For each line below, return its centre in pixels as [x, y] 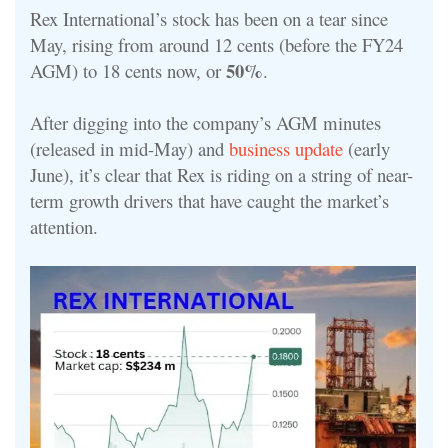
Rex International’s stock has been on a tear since [209, 18]
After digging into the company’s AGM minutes [205, 122]
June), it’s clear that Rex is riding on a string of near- [221, 174]
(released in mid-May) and [129, 148]
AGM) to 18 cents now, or [128, 70]
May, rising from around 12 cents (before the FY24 [216, 44]
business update [288, 148]
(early [369, 148]
